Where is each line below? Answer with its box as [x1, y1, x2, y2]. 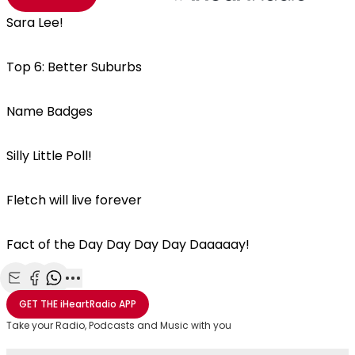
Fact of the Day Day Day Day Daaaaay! [6, 235, 250, 254]
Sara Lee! [6, 13, 70, 32]
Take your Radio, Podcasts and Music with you [6, 318, 231, 332]
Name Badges [6, 101, 99, 120]
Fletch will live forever [6, 190, 148, 209]
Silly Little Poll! [6, 146, 98, 165]
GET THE [19, 296, 58, 311]
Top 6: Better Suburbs [6, 57, 148, 76]
